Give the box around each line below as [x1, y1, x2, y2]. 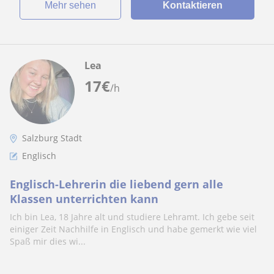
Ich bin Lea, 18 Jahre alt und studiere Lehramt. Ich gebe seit [10, 211, 254, 223]
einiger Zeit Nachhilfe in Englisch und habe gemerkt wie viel [10, 223, 257, 235]
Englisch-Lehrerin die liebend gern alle [10, 177, 223, 191]
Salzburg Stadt [22, 132, 82, 144]
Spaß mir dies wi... [10, 235, 86, 247]
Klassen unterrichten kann [10, 191, 158, 206]
